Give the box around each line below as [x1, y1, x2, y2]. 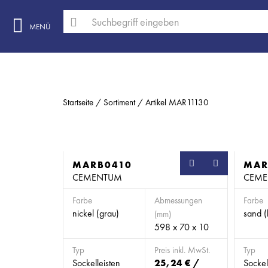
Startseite [63, 96, 93, 108]
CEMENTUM [72, 171, 122, 184]
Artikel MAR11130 [145, 96, 209, 108]
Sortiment [103, 96, 135, 108]
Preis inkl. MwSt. [154, 244, 210, 256]
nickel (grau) [72, 207, 119, 220]
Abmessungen [154, 194, 202, 206]
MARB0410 [72, 159, 132, 171]
